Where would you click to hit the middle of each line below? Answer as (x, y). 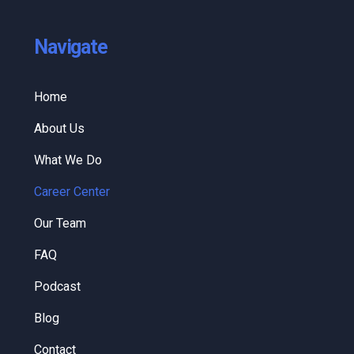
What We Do (68, 160)
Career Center (72, 192)
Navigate (71, 47)
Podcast (58, 287)
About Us (60, 129)
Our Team (60, 224)
